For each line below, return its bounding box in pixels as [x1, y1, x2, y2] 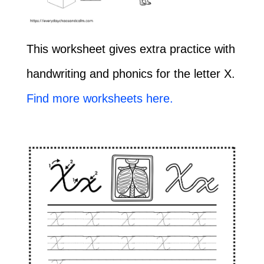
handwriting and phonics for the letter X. [26, 67, 235, 81]
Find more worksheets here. [26, 92, 173, 105]
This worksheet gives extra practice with [26, 42, 235, 56]
